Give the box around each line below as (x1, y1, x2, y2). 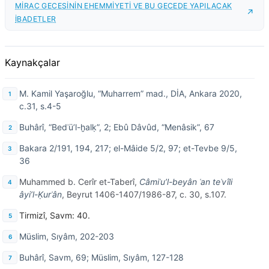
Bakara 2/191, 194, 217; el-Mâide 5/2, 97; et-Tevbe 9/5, (19, 143, 237, 154)
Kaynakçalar (5, 56, 60, 69)
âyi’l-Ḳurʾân (19, 189, 62, 200)
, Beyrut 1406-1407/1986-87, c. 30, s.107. (62, 189, 226, 200)
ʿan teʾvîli (199, 177, 232, 187)
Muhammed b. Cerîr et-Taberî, (19, 177, 139, 187)
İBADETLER (15, 14, 56, 24)
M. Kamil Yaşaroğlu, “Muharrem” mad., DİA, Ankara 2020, (19, 88, 242, 99)
